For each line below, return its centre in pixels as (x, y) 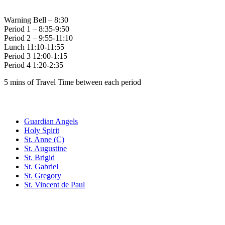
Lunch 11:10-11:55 (34, 47)
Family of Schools (52, 101)
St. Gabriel (41, 166)
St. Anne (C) (44, 139)
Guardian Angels (51, 121)
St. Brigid (39, 157)
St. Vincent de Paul (54, 184)
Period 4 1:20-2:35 (34, 65)
